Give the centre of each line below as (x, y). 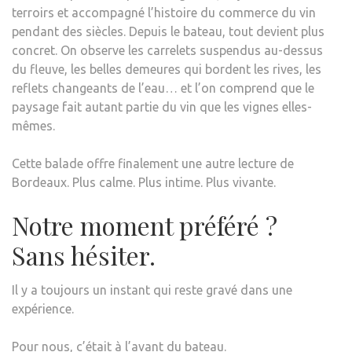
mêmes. (33, 125)
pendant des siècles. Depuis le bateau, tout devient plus (168, 31)
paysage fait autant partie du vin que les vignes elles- (162, 106)
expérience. (43, 308)
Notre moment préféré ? (145, 225)
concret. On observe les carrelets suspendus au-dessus (167, 50)
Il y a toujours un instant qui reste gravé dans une (152, 290)
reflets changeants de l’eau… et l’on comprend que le (163, 88)
